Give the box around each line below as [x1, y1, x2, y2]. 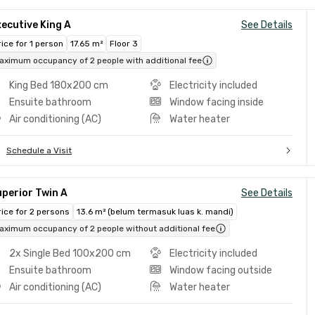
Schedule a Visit [6, 146, 72, 155]
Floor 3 [110, 39, 138, 49]
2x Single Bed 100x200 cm [9, 247, 131, 259]
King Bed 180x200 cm [9, 79, 108, 91]
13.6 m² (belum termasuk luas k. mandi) [77, 207, 233, 217]
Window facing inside [169, 96, 264, 108]
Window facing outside [169, 264, 272, 276]
